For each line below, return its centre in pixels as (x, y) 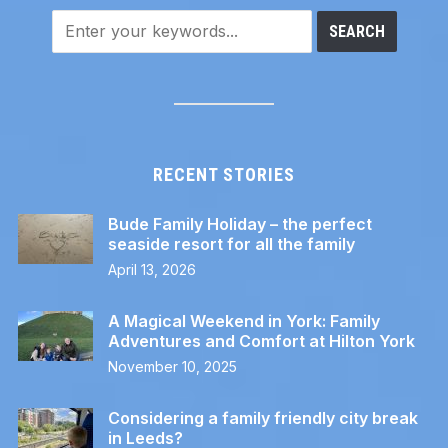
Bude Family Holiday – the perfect (239, 224)
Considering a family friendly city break (262, 418)
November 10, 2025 (172, 367)
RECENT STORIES (224, 175)
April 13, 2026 (151, 270)
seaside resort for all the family (231, 244)
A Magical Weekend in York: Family (243, 321)
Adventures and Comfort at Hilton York (261, 341)
